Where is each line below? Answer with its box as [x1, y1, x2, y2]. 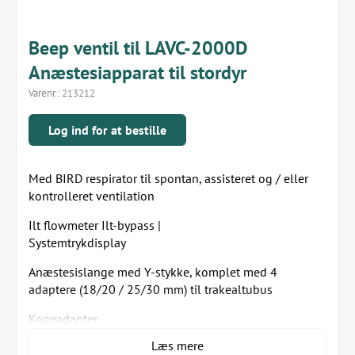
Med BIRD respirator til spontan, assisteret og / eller [29, 170, 308, 186]
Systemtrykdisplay [29, 235, 126, 250]
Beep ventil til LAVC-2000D [29, 36, 248, 60]
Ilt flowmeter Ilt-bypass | [29, 217, 161, 233]
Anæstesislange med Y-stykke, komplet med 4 [29, 264, 277, 280]
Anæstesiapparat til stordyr [29, 60, 246, 85]
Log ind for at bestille [48, 122, 166, 138]
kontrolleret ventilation [29, 188, 155, 204]
